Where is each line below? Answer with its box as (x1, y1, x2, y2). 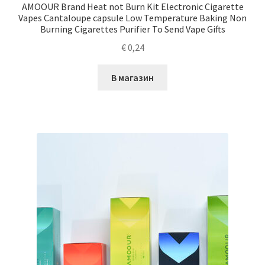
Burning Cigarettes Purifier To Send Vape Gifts (40, 22, 225, 35)
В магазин (111, 71, 154, 83)
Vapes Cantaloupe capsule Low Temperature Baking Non (18, 11, 247, 24)
